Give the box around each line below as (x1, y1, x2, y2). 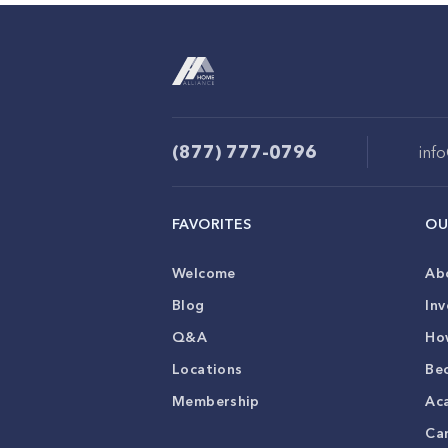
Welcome (172, 264, 236, 282)
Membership (172, 392, 260, 410)
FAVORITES (172, 215, 252, 233)
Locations (172, 360, 243, 378)
